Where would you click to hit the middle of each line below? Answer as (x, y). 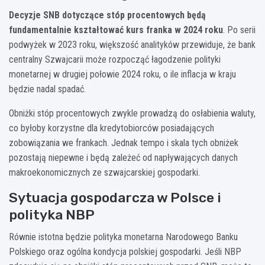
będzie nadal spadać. (47, 89)
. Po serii (239, 30)
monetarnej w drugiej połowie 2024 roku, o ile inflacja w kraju (122, 75)
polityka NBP (52, 215)
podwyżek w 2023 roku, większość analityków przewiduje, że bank (132, 45)
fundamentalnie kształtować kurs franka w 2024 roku (116, 30)
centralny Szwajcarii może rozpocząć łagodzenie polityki (115, 60)
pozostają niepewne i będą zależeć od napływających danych (123, 158)
